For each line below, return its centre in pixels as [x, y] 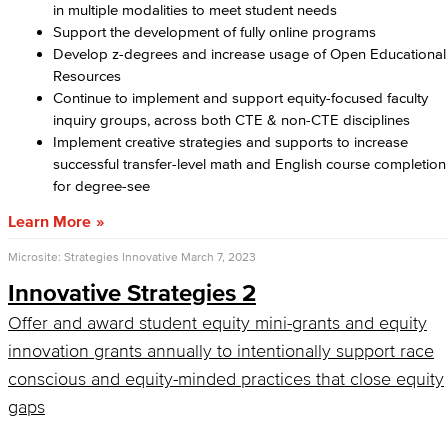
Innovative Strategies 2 [132, 292]
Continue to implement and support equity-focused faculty [240, 97]
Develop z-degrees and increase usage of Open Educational [249, 53]
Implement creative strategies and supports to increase [230, 141]
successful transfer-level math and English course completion [249, 163]
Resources [87, 75]
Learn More [49, 221]
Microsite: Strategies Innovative [93, 256]
